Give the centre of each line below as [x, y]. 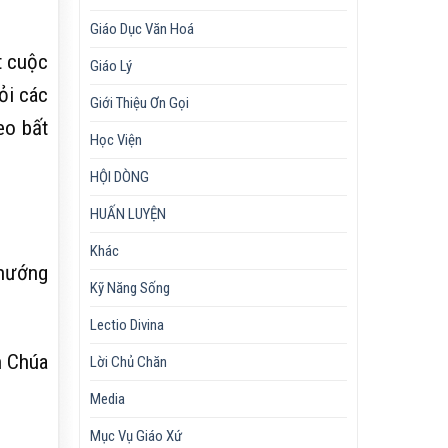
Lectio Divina [127, 324]
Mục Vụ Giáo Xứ [136, 435]
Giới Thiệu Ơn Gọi [140, 102]
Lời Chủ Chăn [129, 361]
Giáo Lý [111, 65]
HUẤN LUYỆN [128, 213]
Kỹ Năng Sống [130, 287]
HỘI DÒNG [120, 176]
